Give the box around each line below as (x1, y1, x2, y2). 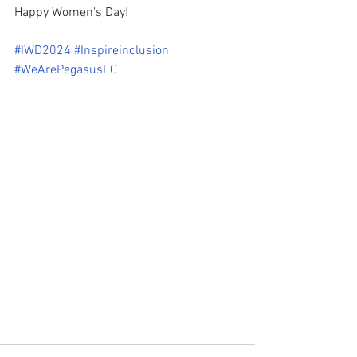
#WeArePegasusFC (14, 62, 117, 78)
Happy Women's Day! (14, 5, 128, 21)
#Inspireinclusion (74, 43, 169, 59)
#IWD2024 (14, 43, 71, 59)
